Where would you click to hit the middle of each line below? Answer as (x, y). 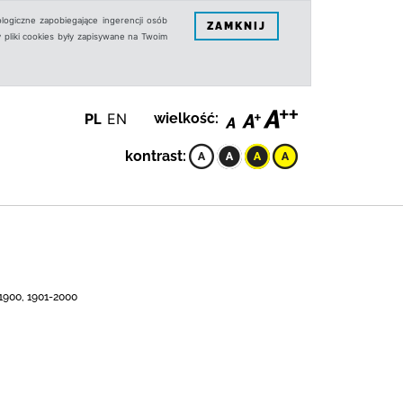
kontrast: (156, 156)
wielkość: (186, 118)
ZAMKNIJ (237, 26)
